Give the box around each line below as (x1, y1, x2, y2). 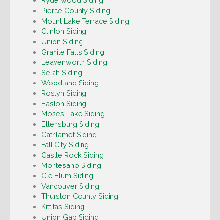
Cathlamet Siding (41, 130, 97, 139)
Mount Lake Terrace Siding (41, 17, 129, 26)
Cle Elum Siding (41, 171, 93, 180)
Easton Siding (41, 99, 86, 108)
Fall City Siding (41, 140, 89, 149)
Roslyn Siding (41, 89, 86, 98)
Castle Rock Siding (41, 151, 104, 160)
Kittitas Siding (41, 202, 84, 211)
